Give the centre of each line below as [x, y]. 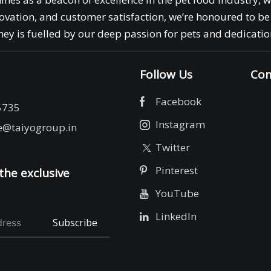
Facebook [178, 102]
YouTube [177, 194]
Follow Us [166, 75]
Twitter [172, 148]
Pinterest [176, 171]
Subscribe [75, 223]
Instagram [180, 125]
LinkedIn [176, 217]
